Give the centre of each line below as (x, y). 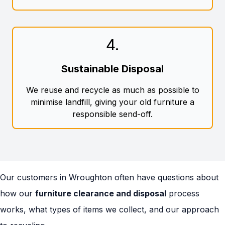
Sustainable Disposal (113, 69)
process (183, 194)
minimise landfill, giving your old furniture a (113, 102)
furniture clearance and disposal (101, 194)
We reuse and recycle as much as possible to (113, 90)
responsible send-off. (113, 114)
